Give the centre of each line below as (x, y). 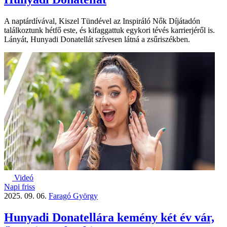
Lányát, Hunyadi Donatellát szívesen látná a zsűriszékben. (97, 39)
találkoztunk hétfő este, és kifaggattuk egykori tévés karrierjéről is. (109, 30)
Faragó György (73, 196)
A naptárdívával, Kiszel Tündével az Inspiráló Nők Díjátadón (102, 21)
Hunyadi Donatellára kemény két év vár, (109, 217)
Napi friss (20, 186)
